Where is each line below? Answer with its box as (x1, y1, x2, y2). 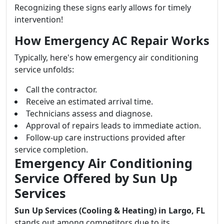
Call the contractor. (26, 84, 97, 95)
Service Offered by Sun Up (14, 169, 177, 186)
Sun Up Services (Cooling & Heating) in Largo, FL (14, 205, 205, 216)
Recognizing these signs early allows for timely (14, 2, 191, 13)
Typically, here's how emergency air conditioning (14, 52, 198, 63)
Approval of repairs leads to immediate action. (26, 120, 201, 131)
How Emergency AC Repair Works (14, 32, 209, 48)
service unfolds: (14, 64, 74, 75)
